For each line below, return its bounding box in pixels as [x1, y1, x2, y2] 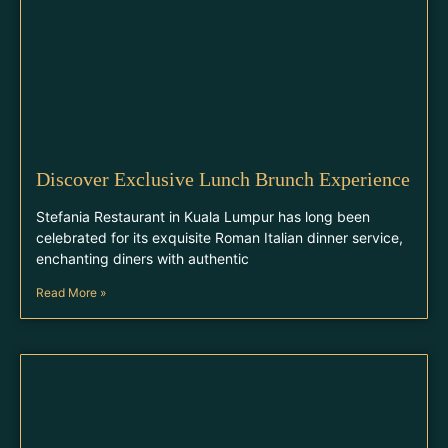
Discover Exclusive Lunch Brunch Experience [36, 168, 410, 190]
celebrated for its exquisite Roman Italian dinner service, [36, 229, 403, 246]
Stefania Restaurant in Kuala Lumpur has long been [36, 208, 370, 225]
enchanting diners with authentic [36, 250, 249, 267]
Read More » [36, 285, 106, 300]
